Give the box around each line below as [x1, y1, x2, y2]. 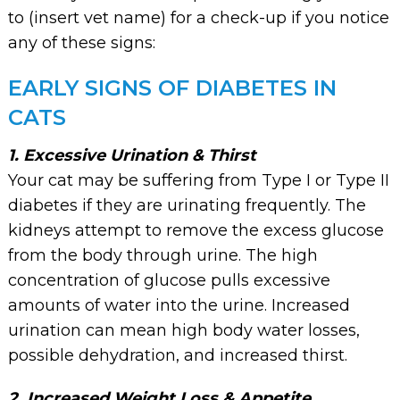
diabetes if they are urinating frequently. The [7, 195, 366, 215]
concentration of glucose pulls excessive [7, 270, 330, 290]
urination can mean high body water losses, [7, 320, 360, 340]
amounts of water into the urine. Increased [7, 295, 350, 315]
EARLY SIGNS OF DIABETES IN [7, 74, 337, 101]
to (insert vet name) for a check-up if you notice [7, 7, 389, 28]
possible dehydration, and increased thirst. [7, 345, 347, 365]
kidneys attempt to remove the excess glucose [7, 220, 384, 240]
